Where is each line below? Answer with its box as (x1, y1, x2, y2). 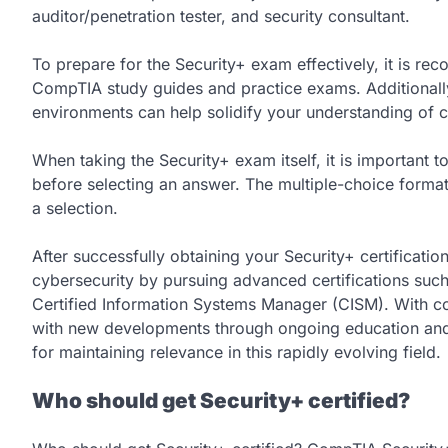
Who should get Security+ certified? (32, 387, 410, 413)
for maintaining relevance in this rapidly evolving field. (32, 341, 441, 362)
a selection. (32, 197, 118, 218)
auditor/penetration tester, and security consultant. (32, 5, 410, 26)
